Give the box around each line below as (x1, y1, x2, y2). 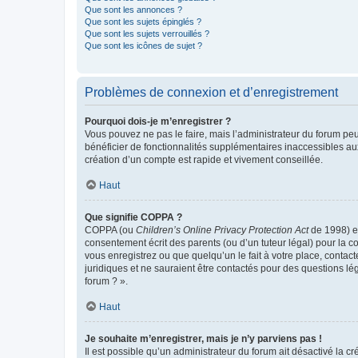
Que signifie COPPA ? (85, 211, 182, 223)
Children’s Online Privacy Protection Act (136, 224, 308, 236)
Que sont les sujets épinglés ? (85, 16, 201, 26)
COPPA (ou (85, 224, 136, 236)
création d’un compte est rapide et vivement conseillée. (85, 153, 323, 165)
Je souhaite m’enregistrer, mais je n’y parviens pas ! (85, 332, 322, 344)
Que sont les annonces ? (85, 4, 182, 14)
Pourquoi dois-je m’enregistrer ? (85, 115, 231, 127)
